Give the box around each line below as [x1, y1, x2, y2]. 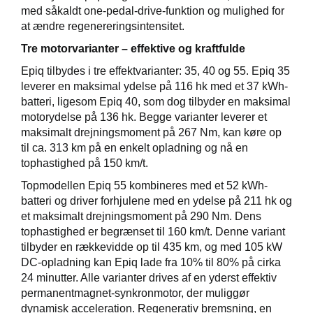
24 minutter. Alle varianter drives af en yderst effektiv [21, 272, 277, 284]
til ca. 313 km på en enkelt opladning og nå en [21, 142, 248, 154]
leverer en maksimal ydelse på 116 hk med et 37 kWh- [21, 80, 288, 93]
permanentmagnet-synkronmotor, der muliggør [21, 287, 249, 300]
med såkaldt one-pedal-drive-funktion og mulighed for [21, 5, 284, 17]
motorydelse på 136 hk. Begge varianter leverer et [21, 111, 267, 124]
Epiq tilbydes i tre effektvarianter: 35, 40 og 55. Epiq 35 [21, 65, 290, 78]
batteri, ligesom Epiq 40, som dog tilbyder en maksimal [21, 96, 291, 108]
